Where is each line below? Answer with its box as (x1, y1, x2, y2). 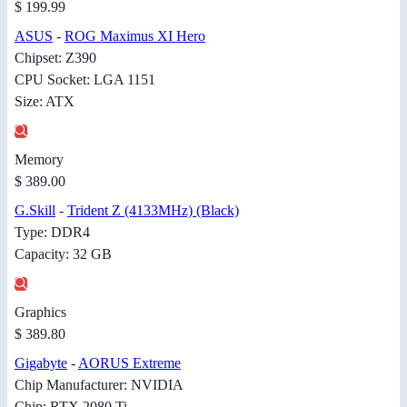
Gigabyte (15, 354, 67, 371)
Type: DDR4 (15, 223, 90, 240)
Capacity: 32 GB (15, 245, 112, 262)
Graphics (15, 303, 66, 320)
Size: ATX (15, 93, 74, 109)
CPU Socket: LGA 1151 (15, 71, 155, 87)
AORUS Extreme (78, 354, 181, 371)
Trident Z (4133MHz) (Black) (67, 202, 239, 218)
